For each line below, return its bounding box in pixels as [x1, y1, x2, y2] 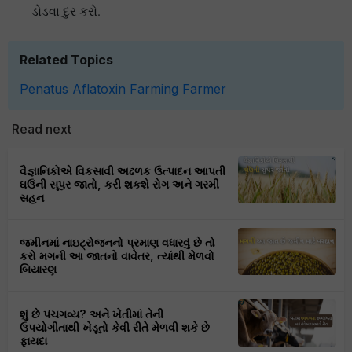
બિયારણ [20, 262, 57, 277]
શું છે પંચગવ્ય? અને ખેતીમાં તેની [20, 307, 164, 321]
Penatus [20, 81, 68, 97]
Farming [130, 81, 178, 97]
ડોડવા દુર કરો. [31, 2, 101, 20]
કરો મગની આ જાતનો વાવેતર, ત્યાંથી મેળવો [20, 249, 215, 263]
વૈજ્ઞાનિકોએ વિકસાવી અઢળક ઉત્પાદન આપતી [20, 164, 226, 178]
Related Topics [20, 52, 113, 68]
